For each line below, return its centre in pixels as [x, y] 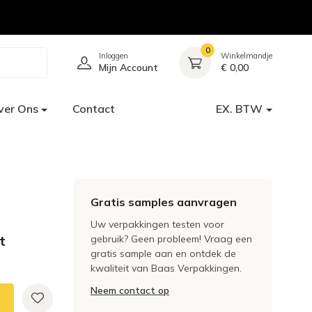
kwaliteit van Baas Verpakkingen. [166, 268]
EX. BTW [240, 109]
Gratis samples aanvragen [164, 202]
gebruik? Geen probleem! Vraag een [171, 239]
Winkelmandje [247, 56]
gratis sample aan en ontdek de [163, 253]
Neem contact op [130, 290]
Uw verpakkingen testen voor [157, 224]
